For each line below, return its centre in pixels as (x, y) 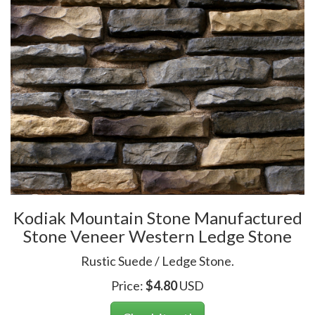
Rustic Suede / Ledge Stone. (157, 261)
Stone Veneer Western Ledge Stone (157, 236)
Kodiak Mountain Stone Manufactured (157, 217)
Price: (128, 285)
